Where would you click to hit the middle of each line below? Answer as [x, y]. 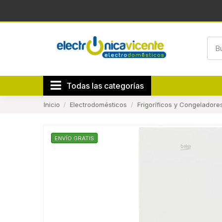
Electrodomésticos [99, 104]
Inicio [52, 104]
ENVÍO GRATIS [74, 138]
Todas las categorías [105, 86]
